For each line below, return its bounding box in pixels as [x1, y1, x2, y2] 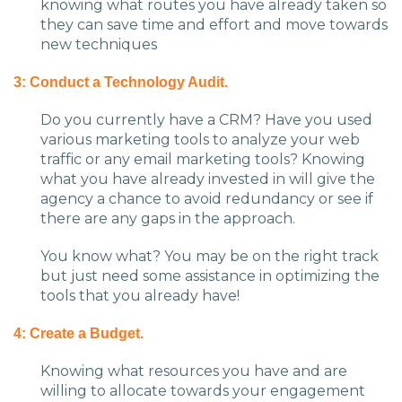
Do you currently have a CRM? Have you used [40, 111, 372, 129]
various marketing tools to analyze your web [40, 131, 360, 149]
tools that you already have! [40, 287, 240, 305]
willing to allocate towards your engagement [40, 382, 365, 400]
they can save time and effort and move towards [40, 16, 388, 34]
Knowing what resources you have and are [40, 363, 347, 380]
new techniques [40, 36, 157, 54]
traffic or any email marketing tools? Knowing [40, 151, 365, 169]
